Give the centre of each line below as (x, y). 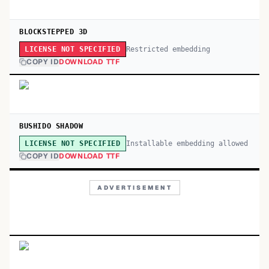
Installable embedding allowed (187, 143)
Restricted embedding (168, 49)
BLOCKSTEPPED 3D (53, 32)
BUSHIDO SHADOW (51, 126)
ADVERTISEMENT (134, 188)
